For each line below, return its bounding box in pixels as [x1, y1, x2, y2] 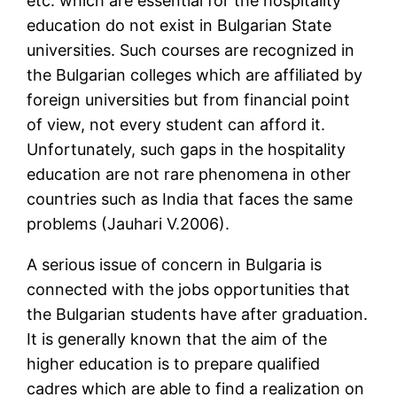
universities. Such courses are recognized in [27, 41, 355, 60]
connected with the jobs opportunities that [27, 280, 351, 300]
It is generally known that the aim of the [27, 330, 328, 349]
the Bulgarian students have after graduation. [27, 305, 369, 324]
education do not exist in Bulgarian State [27, 16, 332, 35]
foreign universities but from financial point [27, 90, 351, 110]
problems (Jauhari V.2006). [27, 214, 230, 234]
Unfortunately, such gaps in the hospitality [27, 140, 346, 160]
